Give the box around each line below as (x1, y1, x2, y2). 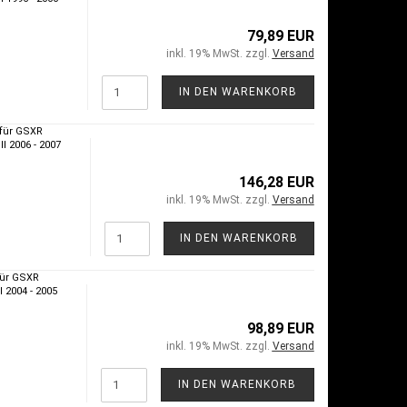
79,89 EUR (246, 26, 314, 45)
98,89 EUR (246, 319, 314, 337)
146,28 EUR (238, 173, 314, 191)
